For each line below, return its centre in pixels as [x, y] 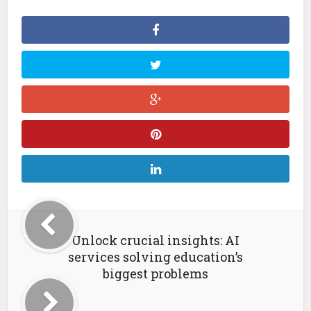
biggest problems [155, 274]
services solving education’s [155, 257]
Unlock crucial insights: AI [155, 240]
